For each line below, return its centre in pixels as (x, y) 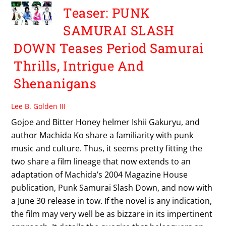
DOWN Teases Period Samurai (109, 48)
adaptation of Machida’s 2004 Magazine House (100, 174)
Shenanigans (55, 83)
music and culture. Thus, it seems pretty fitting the (107, 148)
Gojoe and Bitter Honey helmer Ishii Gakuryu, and (106, 122)
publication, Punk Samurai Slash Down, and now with (112, 187)
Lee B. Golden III (39, 106)
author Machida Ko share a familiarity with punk (102, 135)
